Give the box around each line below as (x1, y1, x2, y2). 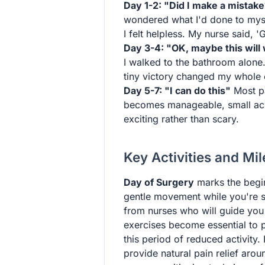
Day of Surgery (124, 176, 194, 188)
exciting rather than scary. (124, 113, 239, 125)
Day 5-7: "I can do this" (124, 85, 231, 97)
